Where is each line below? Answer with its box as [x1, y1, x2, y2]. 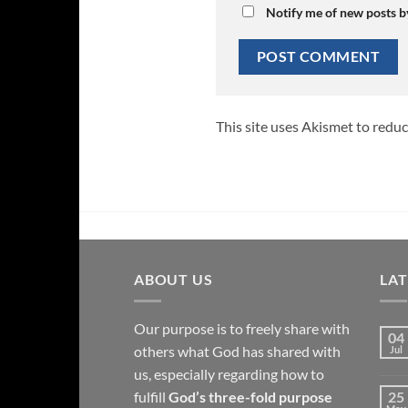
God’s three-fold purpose [168, 388, 332, 406]
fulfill [134, 388, 168, 406]
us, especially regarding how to [134, 365, 324, 383]
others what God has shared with [134, 342, 341, 361]
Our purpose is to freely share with [134, 320, 350, 338]
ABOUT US [134, 270, 213, 288]
